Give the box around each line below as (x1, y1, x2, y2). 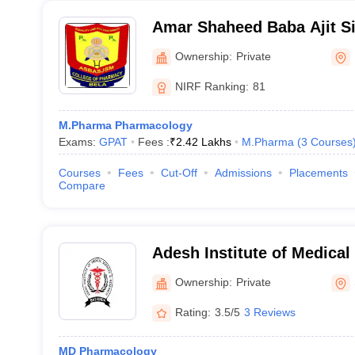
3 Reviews (243, 305, 296, 319)
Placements (288, 166, 348, 179)
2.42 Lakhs (175, 136, 231, 148)
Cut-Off (160, 166, 197, 179)
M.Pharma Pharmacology (58, 119, 193, 132)
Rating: (174, 305, 211, 319)
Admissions (214, 166, 272, 179)
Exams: (58, 136, 99, 148)
